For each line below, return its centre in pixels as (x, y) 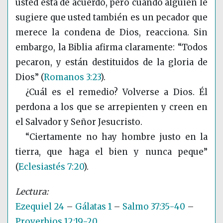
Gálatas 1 (93, 207)
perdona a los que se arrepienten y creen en (111, 107)
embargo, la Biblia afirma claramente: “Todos (111, 48)
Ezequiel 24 (40, 207)
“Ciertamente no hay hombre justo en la (116, 137)
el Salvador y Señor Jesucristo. (79, 122)
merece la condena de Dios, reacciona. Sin (111, 33)
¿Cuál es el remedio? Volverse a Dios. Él (116, 92)
